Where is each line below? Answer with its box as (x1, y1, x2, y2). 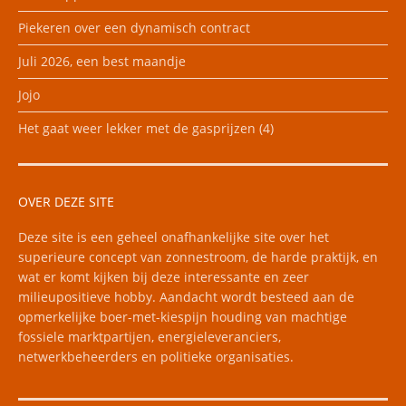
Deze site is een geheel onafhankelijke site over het (18, 227, 329, 246)
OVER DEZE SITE (18, 192, 114, 210)
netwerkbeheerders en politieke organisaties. (18, 347, 294, 365)
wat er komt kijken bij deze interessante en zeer (18, 267, 309, 285)
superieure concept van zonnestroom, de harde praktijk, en (18, 247, 378, 266)
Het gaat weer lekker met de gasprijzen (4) (18, 119, 274, 137)
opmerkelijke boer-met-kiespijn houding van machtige (18, 307, 347, 325)
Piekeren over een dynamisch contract (18, 18, 250, 36)
